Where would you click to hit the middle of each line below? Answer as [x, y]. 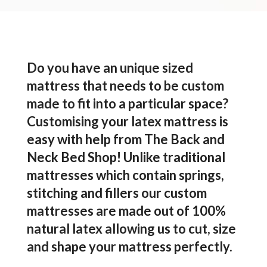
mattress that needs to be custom [125, 86]
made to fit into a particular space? [127, 103]
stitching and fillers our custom [117, 193]
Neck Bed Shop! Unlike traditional [126, 157]
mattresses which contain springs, [125, 175]
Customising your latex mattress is [127, 121]
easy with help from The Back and [125, 139]
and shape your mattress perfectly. [129, 246]
